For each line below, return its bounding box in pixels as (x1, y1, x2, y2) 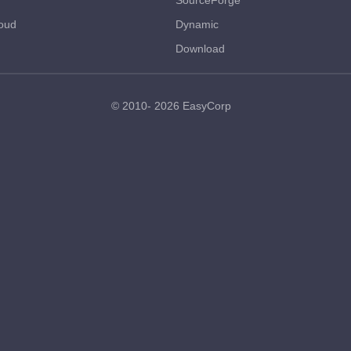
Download (175, 42, 225, 55)
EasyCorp (182, 100, 231, 112)
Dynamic (175, 18, 219, 31)
